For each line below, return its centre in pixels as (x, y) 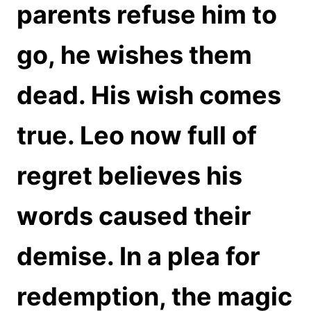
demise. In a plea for (138, 256)
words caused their (134, 216)
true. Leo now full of (137, 135)
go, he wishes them (134, 54)
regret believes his (129, 175)
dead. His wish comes (149, 95)
